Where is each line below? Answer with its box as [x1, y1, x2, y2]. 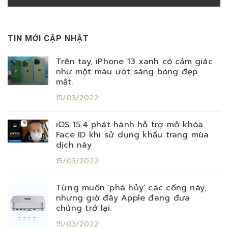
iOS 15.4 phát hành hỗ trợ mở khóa [56, 119, 204, 131]
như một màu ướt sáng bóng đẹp [56, 66, 198, 78]
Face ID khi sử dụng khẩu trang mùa [56, 129, 209, 141]
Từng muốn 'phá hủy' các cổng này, [56, 182, 207, 194]
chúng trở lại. [56, 202, 112, 214]
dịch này [56, 139, 92, 151]
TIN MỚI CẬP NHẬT [8, 34, 89, 43]
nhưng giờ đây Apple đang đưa [56, 192, 190, 204]
